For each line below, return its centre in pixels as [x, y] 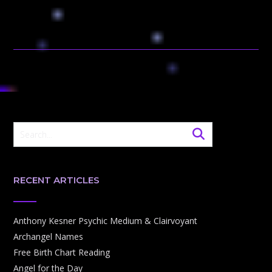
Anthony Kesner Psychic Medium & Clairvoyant [105, 221]
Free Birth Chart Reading [62, 253]
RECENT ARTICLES [56, 180]
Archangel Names [48, 237]
